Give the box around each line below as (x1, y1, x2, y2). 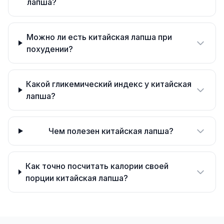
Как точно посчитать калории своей (25, 161, 168, 171)
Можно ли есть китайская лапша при (26, 32, 172, 42)
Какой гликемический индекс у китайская (26, 79, 192, 89)
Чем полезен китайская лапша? (48, 126, 174, 136)
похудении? (26, 44, 73, 54)
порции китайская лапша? (25, 173, 128, 183)
